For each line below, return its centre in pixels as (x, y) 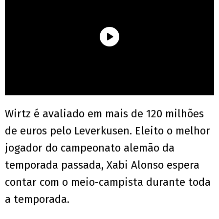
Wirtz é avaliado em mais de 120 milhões (104, 114)
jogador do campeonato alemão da (90, 148)
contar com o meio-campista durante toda (108, 182)
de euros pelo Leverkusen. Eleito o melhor (108, 131)
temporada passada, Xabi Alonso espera (102, 165)
